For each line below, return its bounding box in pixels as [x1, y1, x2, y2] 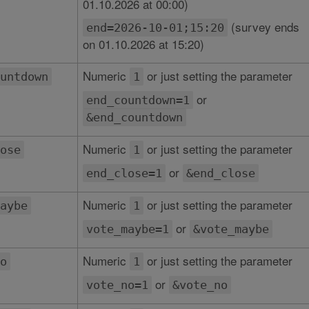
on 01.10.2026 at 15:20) [82, 35, 204, 52]
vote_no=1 [86, 278, 148, 292]
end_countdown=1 [86, 93, 190, 107]
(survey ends [227, 18, 299, 35]
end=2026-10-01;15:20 [86, 21, 224, 34]
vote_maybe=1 [86, 222, 169, 236]
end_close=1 [86, 166, 162, 180]
